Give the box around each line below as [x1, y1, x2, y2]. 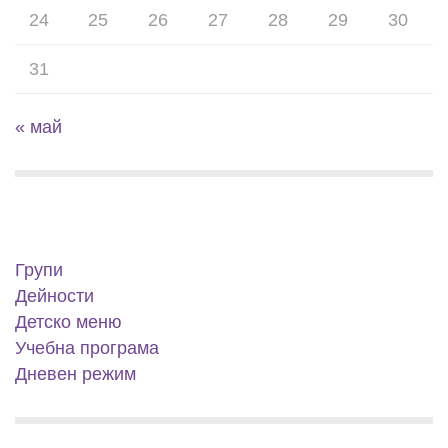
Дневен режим [15, 364, 136, 384]
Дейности [15, 286, 94, 306]
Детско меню [15, 312, 122, 332]
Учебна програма [15, 338, 159, 358]
